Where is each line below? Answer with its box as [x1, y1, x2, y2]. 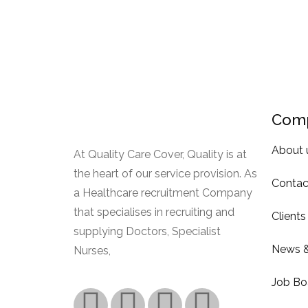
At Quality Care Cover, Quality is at [74, 147, 247, 161]
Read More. [113, 243, 173, 257]
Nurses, [74, 243, 113, 257]
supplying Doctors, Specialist [74, 224, 221, 238]
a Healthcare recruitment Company [74, 186, 252, 199]
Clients [271, 209, 306, 223]
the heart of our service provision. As [74, 166, 257, 180]
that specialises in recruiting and [74, 205, 234, 219]
